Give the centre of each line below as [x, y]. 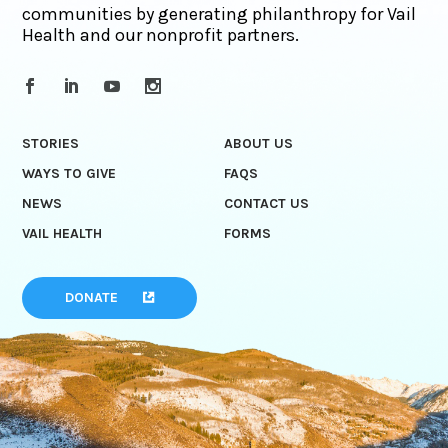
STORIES [51, 143]
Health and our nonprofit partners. [161, 34]
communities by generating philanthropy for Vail [219, 13]
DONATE [92, 297]
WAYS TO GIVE [69, 173]
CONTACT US [266, 203]
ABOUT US [258, 143]
